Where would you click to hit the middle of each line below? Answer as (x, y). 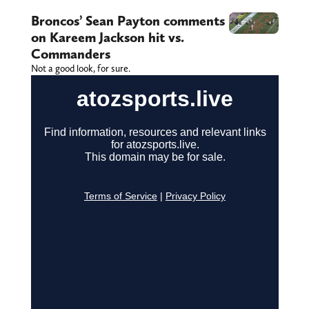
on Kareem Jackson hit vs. (107, 38)
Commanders (70, 54)
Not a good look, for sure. (80, 69)
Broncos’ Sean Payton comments (128, 21)
